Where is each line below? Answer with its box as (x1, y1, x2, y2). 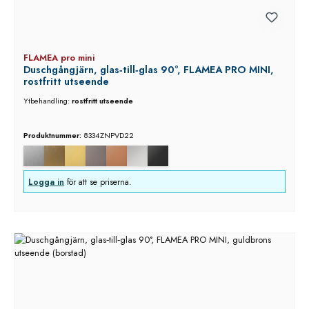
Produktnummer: (23, 129, 83, 141)
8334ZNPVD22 (83, 129, 134, 141)
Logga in (28, 175, 65, 188)
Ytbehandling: (23, 95, 72, 107)
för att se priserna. (64, 175, 132, 188)
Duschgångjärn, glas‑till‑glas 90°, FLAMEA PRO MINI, (23, 62, 274, 77)
